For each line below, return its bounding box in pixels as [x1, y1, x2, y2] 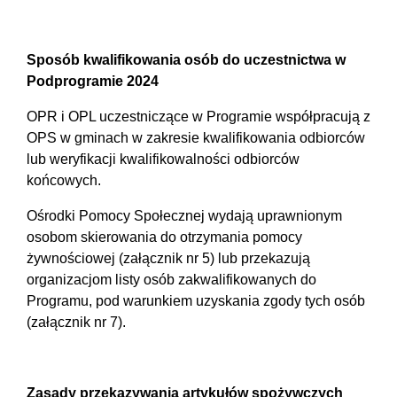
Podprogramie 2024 [27, 74, 159, 90]
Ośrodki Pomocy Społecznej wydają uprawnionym [27, 208, 342, 224]
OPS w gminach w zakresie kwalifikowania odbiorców [27, 130, 365, 146]
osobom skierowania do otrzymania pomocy [27, 230, 302, 245]
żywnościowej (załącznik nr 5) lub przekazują [27, 251, 310, 267]
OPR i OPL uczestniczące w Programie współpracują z [27, 109, 370, 125]
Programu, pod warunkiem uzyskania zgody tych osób [27, 293, 365, 309]
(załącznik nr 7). [27, 315, 126, 331]
